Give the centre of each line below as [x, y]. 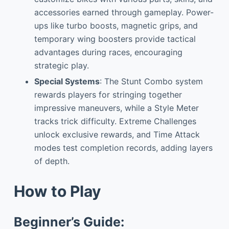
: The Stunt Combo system [151, 81]
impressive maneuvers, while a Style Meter [116, 108]
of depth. [52, 161]
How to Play [57, 191]
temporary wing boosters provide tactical [115, 39]
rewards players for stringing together [108, 94]
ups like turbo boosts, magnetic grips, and [116, 26]
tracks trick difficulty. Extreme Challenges [115, 121]
